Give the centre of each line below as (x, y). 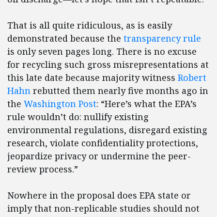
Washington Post (60, 104)
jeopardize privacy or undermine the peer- (99, 156)
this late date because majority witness (93, 78)
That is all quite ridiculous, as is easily (90, 25)
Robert (192, 78)
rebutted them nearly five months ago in (119, 91)
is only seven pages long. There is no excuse (102, 52)
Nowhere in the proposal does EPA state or (99, 195)
